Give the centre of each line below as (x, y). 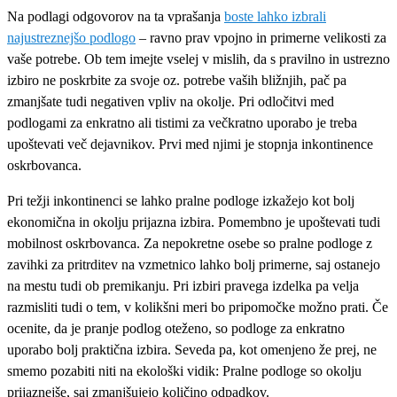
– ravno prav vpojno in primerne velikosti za (261, 37)
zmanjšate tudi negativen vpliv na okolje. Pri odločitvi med (171, 101)
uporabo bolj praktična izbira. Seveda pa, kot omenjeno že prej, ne (192, 349)
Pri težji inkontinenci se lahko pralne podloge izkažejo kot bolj (181, 200)
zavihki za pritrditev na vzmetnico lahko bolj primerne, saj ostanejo (194, 264)
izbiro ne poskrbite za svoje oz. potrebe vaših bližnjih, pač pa (177, 80)
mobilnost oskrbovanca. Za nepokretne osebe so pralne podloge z (190, 243)
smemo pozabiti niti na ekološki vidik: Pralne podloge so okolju (184, 370)
